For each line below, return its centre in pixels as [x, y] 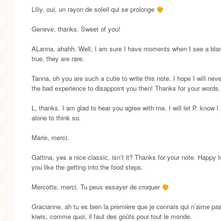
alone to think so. [56, 118]
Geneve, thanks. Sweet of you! [76, 29]
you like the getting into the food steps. [87, 167]
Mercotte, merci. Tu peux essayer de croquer [97, 187]
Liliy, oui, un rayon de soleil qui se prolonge [94, 9]
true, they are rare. [58, 59]
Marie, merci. [50, 138]
